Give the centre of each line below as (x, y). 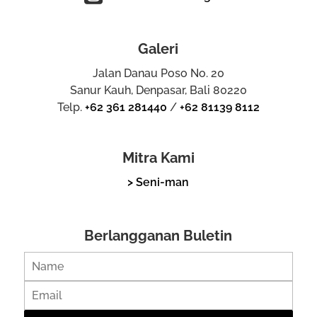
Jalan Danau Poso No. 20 (158, 73)
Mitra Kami (158, 157)
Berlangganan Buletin (158, 235)
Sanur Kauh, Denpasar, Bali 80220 (158, 90)
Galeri (158, 48)
